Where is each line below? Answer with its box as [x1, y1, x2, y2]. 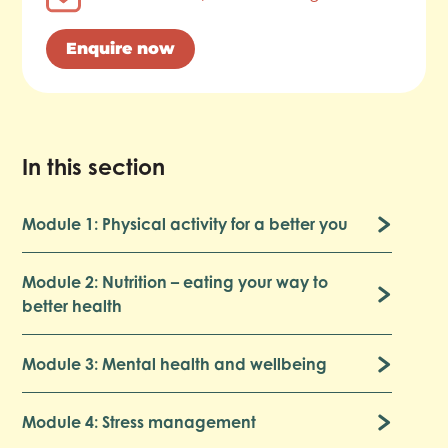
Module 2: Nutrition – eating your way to [22, 271, 329, 292]
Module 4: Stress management [22, 411, 257, 432]
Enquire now [66, 38, 176, 58]
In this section [22, 152, 166, 180]
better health [22, 295, 123, 316]
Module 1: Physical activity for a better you [22, 213, 349, 234]
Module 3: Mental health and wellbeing [22, 353, 328, 374]
